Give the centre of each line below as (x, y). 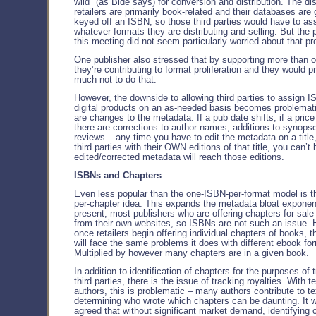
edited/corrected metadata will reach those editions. (179, 157)
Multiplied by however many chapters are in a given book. (192, 253)
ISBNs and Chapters (118, 175)
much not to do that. (115, 79)
